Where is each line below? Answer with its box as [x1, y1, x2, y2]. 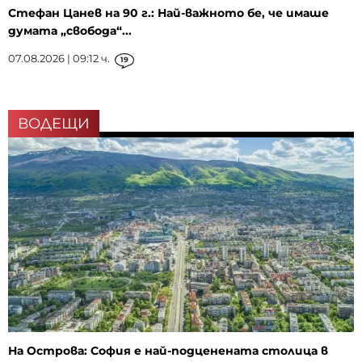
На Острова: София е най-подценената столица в [8, 343, 328, 358]
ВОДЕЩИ [18, 114, 90, 133]
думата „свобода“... [8, 23, 132, 38]
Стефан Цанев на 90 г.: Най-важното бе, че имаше [8, 5, 329, 20]
